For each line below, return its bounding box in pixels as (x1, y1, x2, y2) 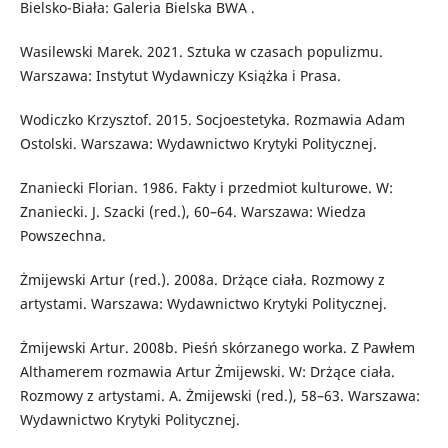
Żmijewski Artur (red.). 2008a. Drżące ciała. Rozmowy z (19, 270, 385, 290)
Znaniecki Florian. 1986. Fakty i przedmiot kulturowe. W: (19, 178, 393, 198)
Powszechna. (19, 226, 106, 246)
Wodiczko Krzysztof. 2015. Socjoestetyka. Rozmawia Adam (19, 110, 405, 130)
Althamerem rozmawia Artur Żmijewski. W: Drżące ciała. (19, 362, 395, 382)
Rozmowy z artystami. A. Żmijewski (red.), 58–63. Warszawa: (19, 386, 420, 406)
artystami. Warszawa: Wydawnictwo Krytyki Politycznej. (19, 294, 387, 314)
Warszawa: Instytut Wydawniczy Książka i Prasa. (19, 66, 341, 86)
